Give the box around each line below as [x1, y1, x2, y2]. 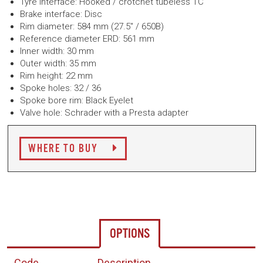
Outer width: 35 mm [20, 58, 96, 69]
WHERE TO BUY [28, 142, 101, 156]
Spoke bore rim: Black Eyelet [20, 95, 133, 106]
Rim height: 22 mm [20, 70, 93, 81]
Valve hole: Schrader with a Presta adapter [20, 107, 188, 118]
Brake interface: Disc [20, 9, 102, 19]
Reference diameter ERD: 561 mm [20, 33, 154, 44]
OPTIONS [110, 225, 150, 242]
